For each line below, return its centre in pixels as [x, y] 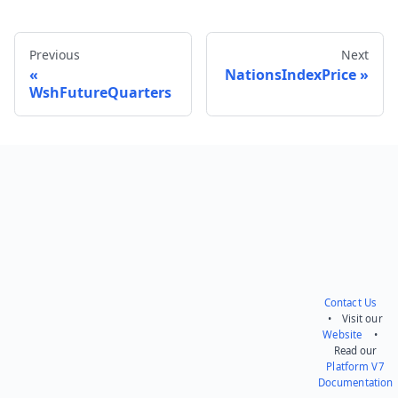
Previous [55, 54]
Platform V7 [355, 366]
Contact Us [350, 302]
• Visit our [355, 318]
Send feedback [312, 133]
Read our [355, 350]
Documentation [355, 382]
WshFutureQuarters [100, 92]
